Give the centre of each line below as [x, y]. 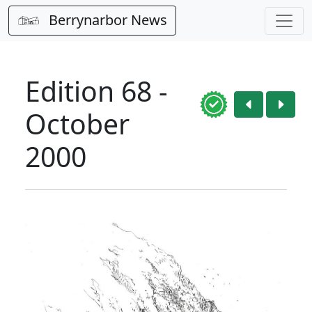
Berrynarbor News [106, 20]
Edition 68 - [96, 91]
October [77, 124]
